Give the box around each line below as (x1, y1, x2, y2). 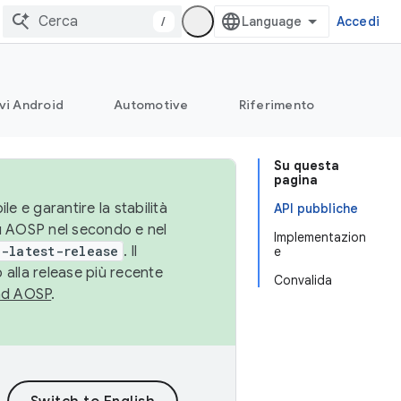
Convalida (274, 272, 332, 288)
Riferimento (238, 97, 315, 113)
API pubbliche (274, 200, 358, 217)
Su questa (274, 158, 339, 174)
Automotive (114, 97, 189, 113)
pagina (274, 172, 318, 188)
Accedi (336, 13, 380, 30)
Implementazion (274, 229, 366, 245)
